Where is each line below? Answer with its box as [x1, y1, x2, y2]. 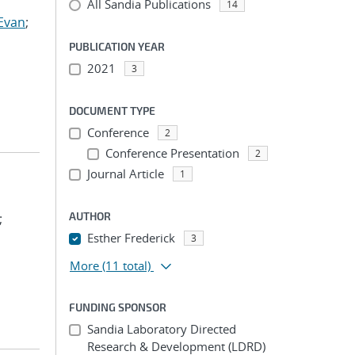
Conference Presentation [105, 145, 239, 161]
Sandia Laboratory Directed [86, 321, 236, 337]
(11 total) [102, 258, 151, 273]
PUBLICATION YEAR [69, 40, 165, 53]
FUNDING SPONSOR [69, 300, 166, 314]
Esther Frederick [86, 230, 175, 246]
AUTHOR [69, 209, 111, 223]
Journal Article [86, 166, 164, 181]
